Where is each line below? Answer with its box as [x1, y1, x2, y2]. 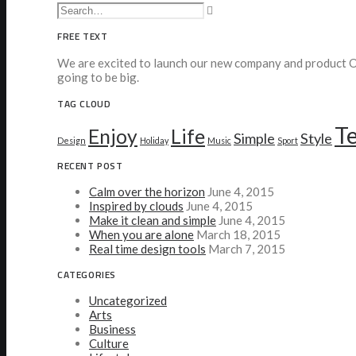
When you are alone [89, 227, 194, 242]
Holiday [140, 135, 168, 146]
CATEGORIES [57, 267, 116, 283]
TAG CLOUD [57, 96, 111, 112]
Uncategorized [89, 293, 167, 308]
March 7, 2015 [208, 242, 285, 257]
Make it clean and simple [89, 213, 216, 228]
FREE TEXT [57, 29, 108, 44]
